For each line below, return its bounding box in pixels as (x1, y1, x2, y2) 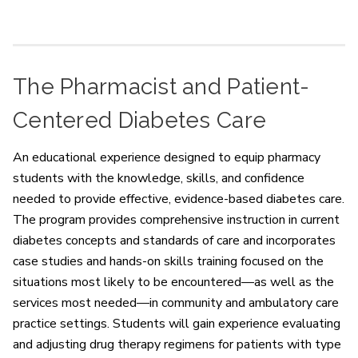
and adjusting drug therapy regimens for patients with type (13, 336, 341, 354)
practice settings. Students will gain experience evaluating (13, 315, 340, 333)
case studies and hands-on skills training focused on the (13, 253, 324, 271)
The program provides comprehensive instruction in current (13, 211, 340, 229)
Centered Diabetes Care (13, 107, 267, 134)
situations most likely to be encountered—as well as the (13, 273, 334, 292)
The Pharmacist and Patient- (13, 74, 310, 101)
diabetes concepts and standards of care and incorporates (13, 232, 336, 250)
